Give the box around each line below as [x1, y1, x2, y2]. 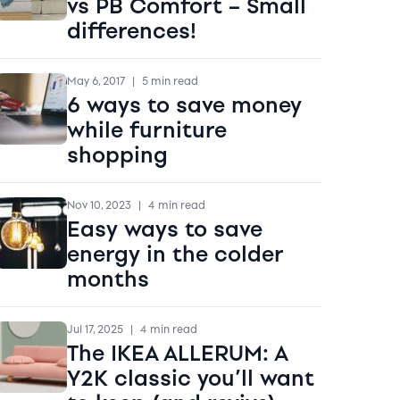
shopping [66, 141, 168, 168]
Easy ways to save [66, 215, 262, 242]
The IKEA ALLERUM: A [66, 339, 287, 366]
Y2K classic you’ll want [66, 364, 314, 391]
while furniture [66, 116, 227, 143]
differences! [66, 17, 196, 44]
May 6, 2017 [66, 74, 125, 87]
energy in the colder [66, 240, 284, 267]
